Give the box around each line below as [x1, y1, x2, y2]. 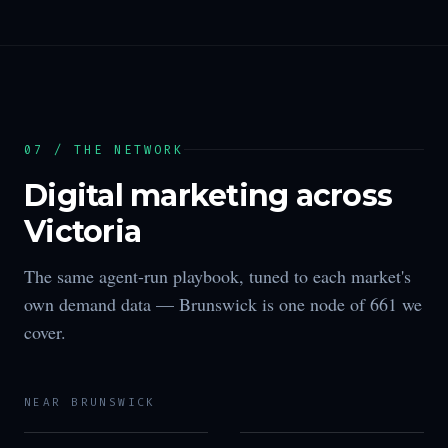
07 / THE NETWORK [24, 141, 184, 158]
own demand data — [24, 291, 179, 316]
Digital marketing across [24, 176, 392, 214]
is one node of [257, 291, 370, 316]
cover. [24, 319, 66, 344]
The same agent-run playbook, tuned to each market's [24, 263, 411, 288]
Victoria [24, 212, 141, 250]
